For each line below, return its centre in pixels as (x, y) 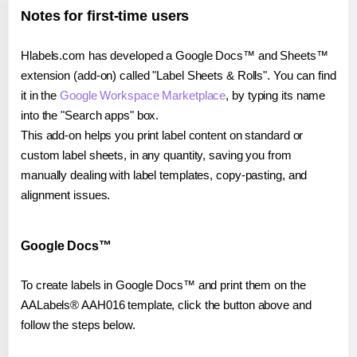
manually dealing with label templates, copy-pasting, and (164, 175)
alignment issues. (66, 194)
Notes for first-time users (105, 16)
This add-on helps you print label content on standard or (162, 135)
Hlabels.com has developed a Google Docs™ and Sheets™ (175, 55)
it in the (41, 95)
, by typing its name (276, 95)
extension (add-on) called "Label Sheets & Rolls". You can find (178, 75)
